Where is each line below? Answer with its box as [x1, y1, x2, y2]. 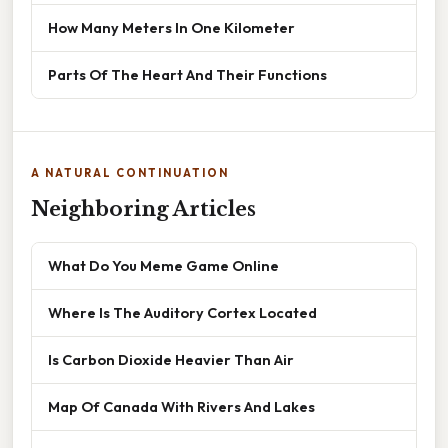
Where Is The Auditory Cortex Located [48, 303, 317, 323]
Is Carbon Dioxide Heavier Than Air [48, 350, 294, 370]
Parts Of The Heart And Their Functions [48, 65, 327, 85]
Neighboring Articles [31, 197, 256, 222]
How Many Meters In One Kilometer [48, 18, 295, 38]
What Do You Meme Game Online [48, 256, 279, 276]
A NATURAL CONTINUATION [31, 166, 229, 181]
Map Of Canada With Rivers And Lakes [48, 397, 315, 417]
